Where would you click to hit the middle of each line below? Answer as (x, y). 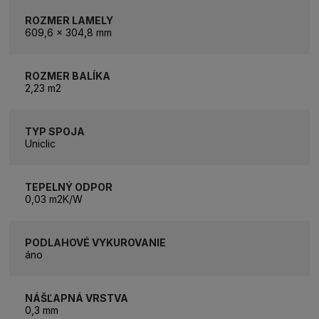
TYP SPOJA (55, 131)
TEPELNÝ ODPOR (69, 187)
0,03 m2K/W (54, 199)
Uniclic (41, 143)
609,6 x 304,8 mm (69, 32)
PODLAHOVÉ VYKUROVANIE (96, 242)
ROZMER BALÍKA (68, 75)
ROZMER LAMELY (69, 20)
